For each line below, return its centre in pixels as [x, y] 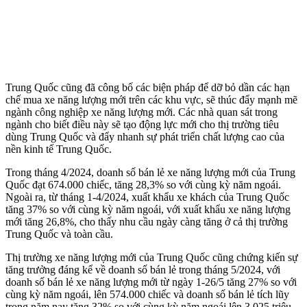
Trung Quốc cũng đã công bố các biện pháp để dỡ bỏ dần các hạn [148, 87]
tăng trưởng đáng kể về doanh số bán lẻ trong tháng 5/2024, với [143, 269]
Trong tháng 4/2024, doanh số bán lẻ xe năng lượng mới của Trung [150, 172]
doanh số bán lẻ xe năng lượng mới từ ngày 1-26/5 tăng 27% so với [151, 282]
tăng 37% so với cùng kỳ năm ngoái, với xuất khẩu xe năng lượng [148, 209]
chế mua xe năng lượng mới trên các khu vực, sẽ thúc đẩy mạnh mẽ [151, 99]
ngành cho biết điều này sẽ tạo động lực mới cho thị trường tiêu [142, 124]
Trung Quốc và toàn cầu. [59, 234]
